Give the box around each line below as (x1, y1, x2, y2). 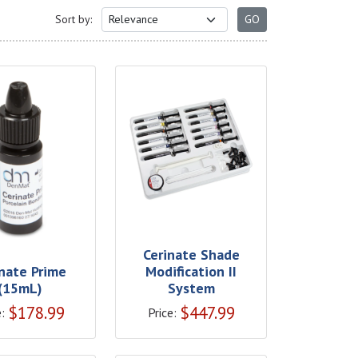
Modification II (145, 261, 237, 280)
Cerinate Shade (142, 245, 240, 264)
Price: (147, 304, 177, 320)
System (167, 278, 215, 297)
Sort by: (55, 12, 92, 26)
